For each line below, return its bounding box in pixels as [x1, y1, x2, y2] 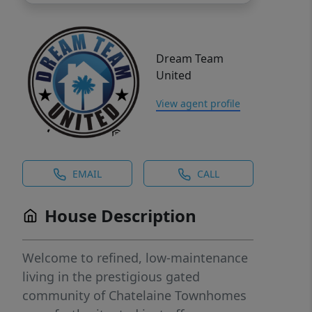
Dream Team [156, 51, 224, 66]
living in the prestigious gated [22, 268, 200, 285]
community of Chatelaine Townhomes [22, 287, 247, 304]
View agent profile [156, 97, 240, 110]
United [156, 68, 192, 83]
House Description [45, 204, 196, 227]
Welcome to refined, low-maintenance [22, 249, 248, 266]
